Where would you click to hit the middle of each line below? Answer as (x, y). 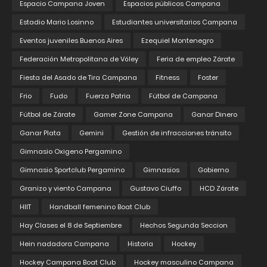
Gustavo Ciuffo (156, 189)
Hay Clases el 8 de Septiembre (71, 226)
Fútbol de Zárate (47, 115)
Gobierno (213, 170)
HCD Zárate (219, 189)
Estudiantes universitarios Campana (175, 22)
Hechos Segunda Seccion (184, 226)
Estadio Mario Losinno (57, 22)
